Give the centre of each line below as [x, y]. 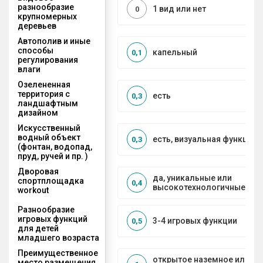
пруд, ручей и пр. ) [53, 156]
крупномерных [47, 16]
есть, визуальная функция [205, 139]
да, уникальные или [192, 178]
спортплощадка [51, 181]
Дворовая [38, 171]
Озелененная [44, 84]
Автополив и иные [54, 41]
